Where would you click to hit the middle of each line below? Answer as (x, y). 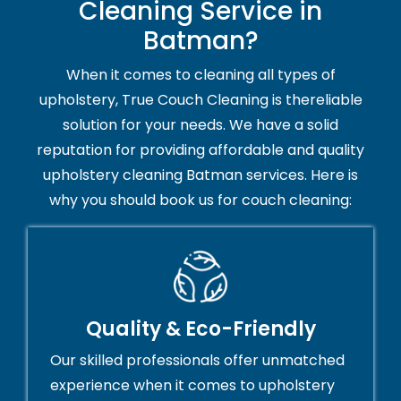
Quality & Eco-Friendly (200, 329)
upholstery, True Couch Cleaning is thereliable (200, 100)
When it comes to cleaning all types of (200, 75)
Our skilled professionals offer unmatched (197, 361)
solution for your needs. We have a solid (200, 125)
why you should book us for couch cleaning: (200, 200)
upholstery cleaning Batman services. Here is (200, 175)
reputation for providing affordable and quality (200, 150)
